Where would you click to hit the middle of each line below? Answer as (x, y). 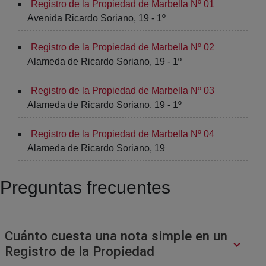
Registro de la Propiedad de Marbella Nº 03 (123, 90)
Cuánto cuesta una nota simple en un (116, 236)
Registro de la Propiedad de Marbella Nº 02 (123, 47)
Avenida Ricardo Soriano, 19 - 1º (96, 18)
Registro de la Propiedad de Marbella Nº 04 (123, 134)
